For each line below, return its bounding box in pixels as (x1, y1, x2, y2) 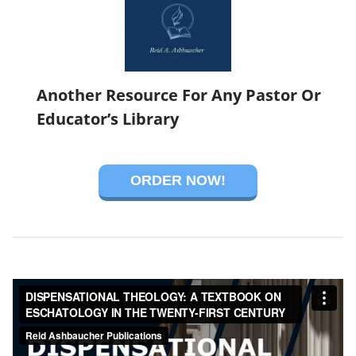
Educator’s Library (37, 107, 179, 130)
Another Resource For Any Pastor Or (37, 83, 321, 106)
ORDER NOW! (130, 172, 226, 188)
